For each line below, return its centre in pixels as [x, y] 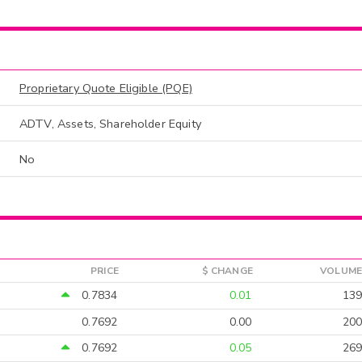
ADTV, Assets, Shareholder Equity [110, 124]
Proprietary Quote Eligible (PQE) [106, 88]
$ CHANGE [227, 270]
